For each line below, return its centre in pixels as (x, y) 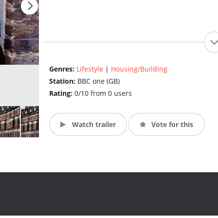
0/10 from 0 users (103, 93)
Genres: (63, 69)
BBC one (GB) (98, 81)
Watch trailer (93, 124)
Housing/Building (139, 69)
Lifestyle (90, 69)
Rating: (62, 93)
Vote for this (172, 124)
